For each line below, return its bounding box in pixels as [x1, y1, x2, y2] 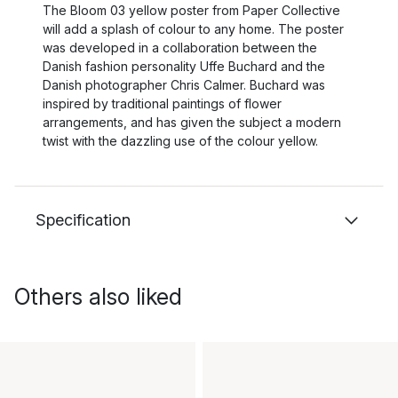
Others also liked [14, 283, 182, 310]
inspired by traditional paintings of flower [43, 96, 282, 111]
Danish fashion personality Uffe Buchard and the [43, 59, 325, 74]
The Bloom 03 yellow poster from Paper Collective [43, 3, 340, 18]
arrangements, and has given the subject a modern [43, 115, 341, 130]
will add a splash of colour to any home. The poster [43, 21, 344, 36]
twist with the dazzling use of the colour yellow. [43, 133, 318, 148]
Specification [36, 211, 131, 229]
